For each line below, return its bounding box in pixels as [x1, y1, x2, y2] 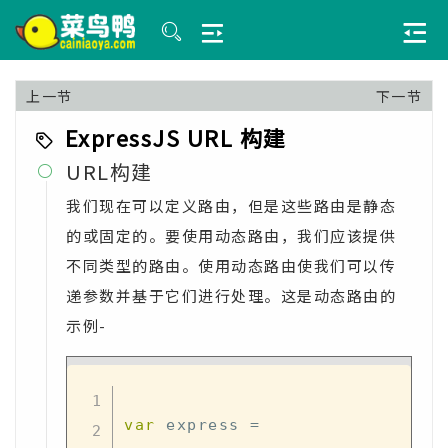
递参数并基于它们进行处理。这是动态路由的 [66, 285, 396, 306]
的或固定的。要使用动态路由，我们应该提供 [66, 225, 396, 246]
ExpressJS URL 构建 [64, 121, 287, 153]
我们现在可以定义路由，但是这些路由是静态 [66, 195, 396, 216]
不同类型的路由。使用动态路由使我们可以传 [66, 255, 396, 276]
